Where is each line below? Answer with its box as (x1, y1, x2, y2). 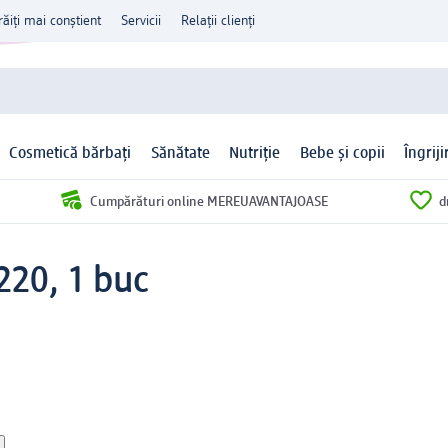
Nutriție (229, 146, 281, 163)
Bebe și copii (299, 146, 385, 163)
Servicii (121, 14, 161, 28)
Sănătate (150, 146, 210, 163)
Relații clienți (181, 14, 255, 28)
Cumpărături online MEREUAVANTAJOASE (89, 194, 328, 209)
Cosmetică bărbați (9, 146, 132, 163)
